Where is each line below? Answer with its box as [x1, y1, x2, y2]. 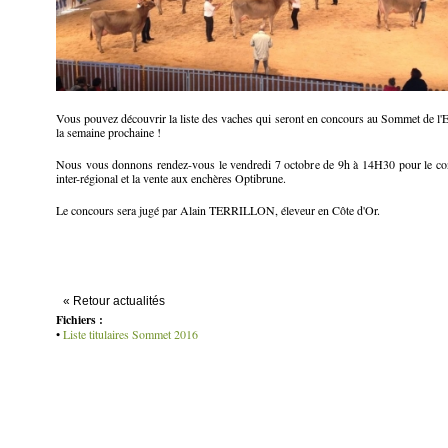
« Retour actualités [63, 294, 165, 309]
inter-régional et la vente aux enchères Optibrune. [56, 170, 286, 187]
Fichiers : [56, 311, 103, 329]
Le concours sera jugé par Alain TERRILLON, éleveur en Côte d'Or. [56, 202, 380, 219]
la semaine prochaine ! [56, 124, 161, 141]
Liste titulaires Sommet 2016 [63, 326, 198, 343]
